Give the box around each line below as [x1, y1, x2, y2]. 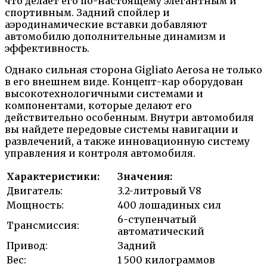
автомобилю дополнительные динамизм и [5, 30, 226, 42]
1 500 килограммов [117, 253, 215, 266]
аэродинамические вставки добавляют [5, 18, 207, 30]
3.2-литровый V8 [117, 184, 201, 197]
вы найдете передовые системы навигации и [5, 123, 238, 135]
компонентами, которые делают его [5, 99, 192, 111]
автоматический [117, 225, 204, 237]
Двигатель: [7, 184, 63, 197]
